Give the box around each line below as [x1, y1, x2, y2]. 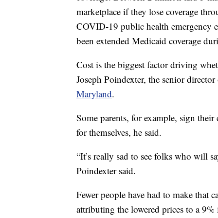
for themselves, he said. [76, 126, 162, 139]
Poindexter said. [76, 164, 136, 177]
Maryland [76, 88, 112, 100]
